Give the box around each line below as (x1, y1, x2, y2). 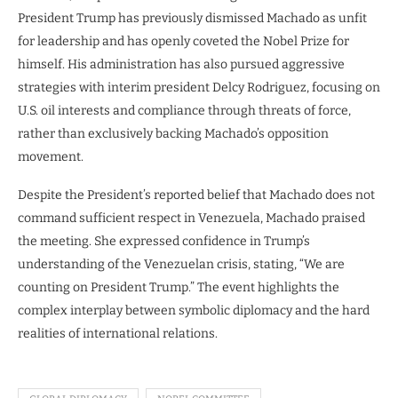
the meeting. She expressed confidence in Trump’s (18, 234, 310, 250)
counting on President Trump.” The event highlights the (18, 280, 339, 296)
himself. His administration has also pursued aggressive (18, 57, 345, 73)
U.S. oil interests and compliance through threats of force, (18, 103, 351, 119)
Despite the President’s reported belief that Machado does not (18, 187, 375, 203)
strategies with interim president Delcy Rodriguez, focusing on (18, 80, 380, 96)
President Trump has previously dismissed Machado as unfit (18, 11, 367, 27)
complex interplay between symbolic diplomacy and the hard (18, 303, 370, 319)
